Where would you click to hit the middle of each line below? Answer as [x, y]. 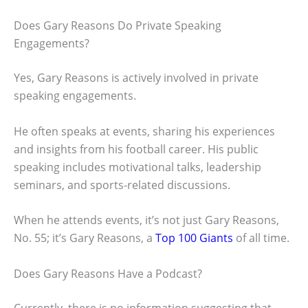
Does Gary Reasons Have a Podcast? [108, 273]
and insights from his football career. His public [136, 149]
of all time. [261, 238]
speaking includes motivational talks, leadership [137, 167]
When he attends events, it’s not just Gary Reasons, [146, 220]
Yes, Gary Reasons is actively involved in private [136, 78]
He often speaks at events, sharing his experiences [144, 131]
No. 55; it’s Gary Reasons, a [85, 238]
